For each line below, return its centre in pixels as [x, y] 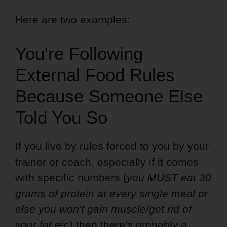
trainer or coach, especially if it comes [107, 162]
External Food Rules [95, 74]
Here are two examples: [73, 19]
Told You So [61, 117]
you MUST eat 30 [169, 177]
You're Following [79, 53]
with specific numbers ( [71, 177]
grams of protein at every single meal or [111, 193]
